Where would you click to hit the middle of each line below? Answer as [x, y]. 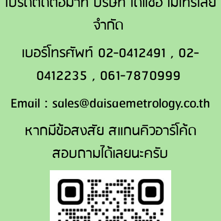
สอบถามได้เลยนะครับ [110, 154]
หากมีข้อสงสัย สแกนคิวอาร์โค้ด [110, 131]
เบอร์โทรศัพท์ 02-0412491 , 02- [110, 54]
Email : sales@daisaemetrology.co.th [110, 104]
